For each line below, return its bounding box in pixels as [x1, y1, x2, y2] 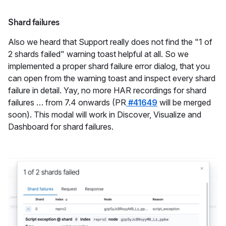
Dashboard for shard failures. [8, 121, 114, 132]
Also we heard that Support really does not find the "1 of [8, 36, 212, 47]
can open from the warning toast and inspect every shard [8, 73, 215, 83]
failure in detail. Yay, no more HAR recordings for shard [8, 85, 206, 95]
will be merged [157, 97, 211, 107]
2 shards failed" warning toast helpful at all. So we [8, 48, 189, 59]
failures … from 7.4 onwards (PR [8, 97, 126, 107]
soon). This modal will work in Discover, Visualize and [8, 109, 201, 120]
